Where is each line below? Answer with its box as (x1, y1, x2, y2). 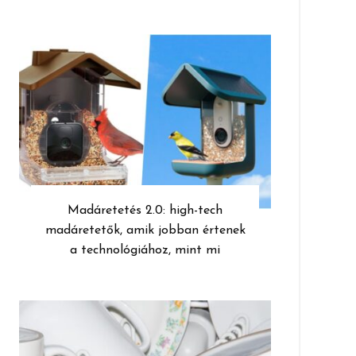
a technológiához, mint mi (70, 244, 221, 257)
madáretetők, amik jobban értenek (44, 224, 246, 238)
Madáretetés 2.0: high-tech (68, 204, 223, 218)
